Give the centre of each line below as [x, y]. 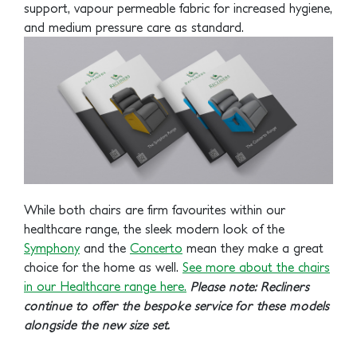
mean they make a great [253, 247]
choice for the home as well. [103, 267]
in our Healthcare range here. [105, 286]
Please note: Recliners [250, 286]
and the [105, 247]
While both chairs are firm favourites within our [155, 209]
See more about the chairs [256, 267]
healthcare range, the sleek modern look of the [154, 228]
